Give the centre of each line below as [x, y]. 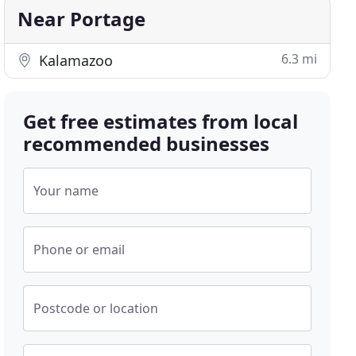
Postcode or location [96, 308]
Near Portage [82, 19]
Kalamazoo [74, 60]
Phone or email [79, 250]
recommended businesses [147, 143]
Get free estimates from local [161, 121]
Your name [66, 191]
